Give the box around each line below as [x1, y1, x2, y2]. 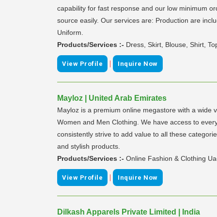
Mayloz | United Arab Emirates [57, 93, 167, 102]
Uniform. [57, 28, 83, 36]
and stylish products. [57, 142, 120, 150]
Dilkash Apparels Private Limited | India [57, 207, 200, 216]
